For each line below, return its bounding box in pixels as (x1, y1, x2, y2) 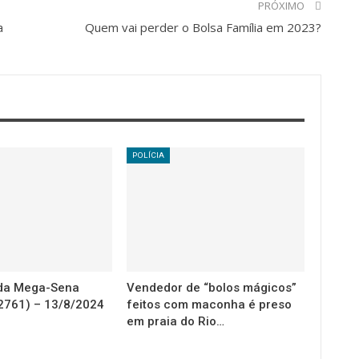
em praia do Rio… (127, 314, 225, 329)
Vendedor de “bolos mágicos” (127, 280, 297, 295)
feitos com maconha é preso (127, 297, 292, 312)
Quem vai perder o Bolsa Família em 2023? (84, 19, 321, 36)
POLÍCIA (132, 150, 165, 159)
